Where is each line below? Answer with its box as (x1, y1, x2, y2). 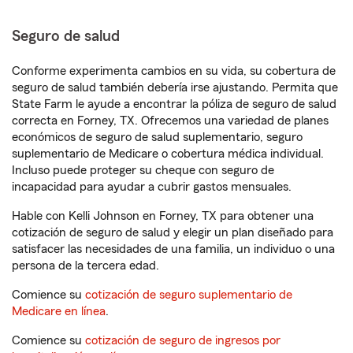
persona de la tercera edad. (12, 259, 159, 272)
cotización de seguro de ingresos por (85, 334, 281, 347)
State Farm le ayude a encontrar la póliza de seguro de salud (12, 98, 336, 110)
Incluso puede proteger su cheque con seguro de (12, 164, 274, 176)
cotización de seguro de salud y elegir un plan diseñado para (12, 226, 333, 239)
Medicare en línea (12, 305, 106, 318)
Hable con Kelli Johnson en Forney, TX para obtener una (12, 210, 314, 222)
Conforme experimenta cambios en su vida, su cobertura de (12, 65, 336, 77)
